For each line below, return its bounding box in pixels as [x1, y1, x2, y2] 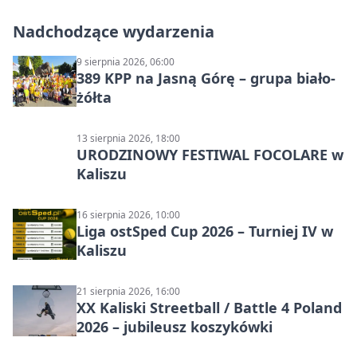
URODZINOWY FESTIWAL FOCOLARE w [76, 145, 343, 165]
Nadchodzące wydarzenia [13, 21, 214, 43]
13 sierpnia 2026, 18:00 [76, 131, 180, 146]
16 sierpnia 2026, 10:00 [76, 208, 180, 222]
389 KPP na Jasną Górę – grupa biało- [76, 69, 335, 88]
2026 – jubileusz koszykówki [76, 317, 273, 337]
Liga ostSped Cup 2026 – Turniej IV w [76, 222, 333, 241]
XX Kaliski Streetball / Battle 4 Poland [76, 298, 342, 318]
